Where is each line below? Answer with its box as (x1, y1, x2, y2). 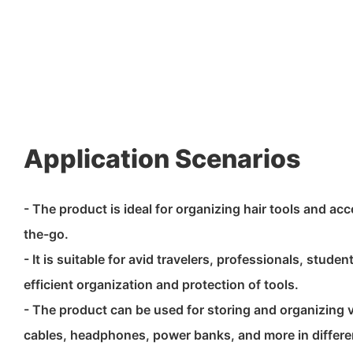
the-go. (24, 226, 69, 243)
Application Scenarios (24, 143, 301, 175)
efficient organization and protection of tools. (24, 277, 299, 293)
